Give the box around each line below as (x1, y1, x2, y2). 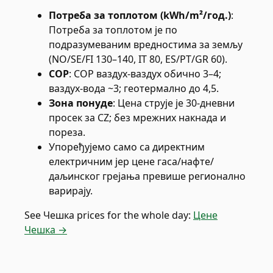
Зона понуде (49, 96, 113, 110)
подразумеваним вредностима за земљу (49, 38, 243, 51)
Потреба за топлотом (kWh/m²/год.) (49, 9, 231, 22)
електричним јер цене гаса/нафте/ (49, 155, 214, 168)
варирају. (49, 184, 93, 197)
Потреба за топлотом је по (49, 23, 177, 37)
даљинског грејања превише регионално (49, 169, 246, 183)
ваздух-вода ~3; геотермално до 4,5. (49, 82, 219, 95)
